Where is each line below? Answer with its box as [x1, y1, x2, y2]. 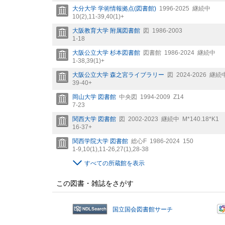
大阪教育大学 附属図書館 [72, 27, 140, 35]
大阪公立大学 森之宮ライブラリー [72, 71, 164, 79]
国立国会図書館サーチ [113, 206, 173, 213]
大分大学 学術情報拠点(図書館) [72, 5, 156, 13]
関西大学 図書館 [72, 116, 116, 123]
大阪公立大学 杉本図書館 [72, 49, 140, 57]
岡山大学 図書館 [72, 93, 116, 101]
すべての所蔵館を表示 [84, 160, 145, 167]
